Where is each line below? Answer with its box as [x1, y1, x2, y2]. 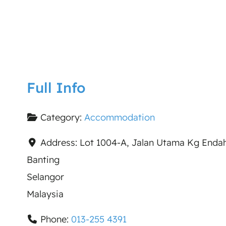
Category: [40, 111, 85, 123]
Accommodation [84, 111, 155, 123]
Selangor [26, 171, 64, 183]
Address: [40, 136, 80, 148]
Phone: [40, 213, 72, 225]
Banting [26, 153, 60, 165]
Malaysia [26, 188, 64, 200]
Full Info [26, 78, 85, 96]
